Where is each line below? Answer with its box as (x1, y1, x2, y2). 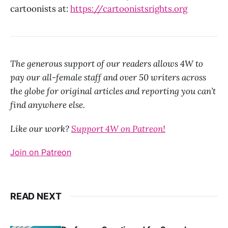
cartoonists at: (10, 3, 70, 14)
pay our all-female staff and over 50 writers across (10, 71, 206, 83)
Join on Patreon (10, 147, 71, 157)
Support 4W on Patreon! (71, 123, 165, 134)
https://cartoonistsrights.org (70, 3, 187, 14)
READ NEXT (10, 190, 62, 202)
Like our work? (10, 123, 71, 134)
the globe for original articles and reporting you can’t (10, 85, 216, 97)
